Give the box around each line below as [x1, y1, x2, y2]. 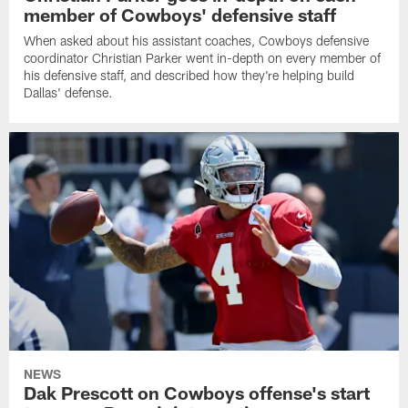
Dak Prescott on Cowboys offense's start [24, 382, 371, 404]
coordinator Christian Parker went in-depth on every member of [24, 49, 382, 66]
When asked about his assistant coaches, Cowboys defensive [24, 32, 370, 48]
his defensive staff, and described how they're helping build [24, 66, 355, 83]
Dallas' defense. [24, 84, 114, 100]
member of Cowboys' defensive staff [24, 3, 337, 25]
